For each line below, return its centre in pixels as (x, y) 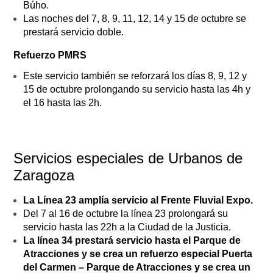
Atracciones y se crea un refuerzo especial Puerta (138, 253)
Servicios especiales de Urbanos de (128, 158)
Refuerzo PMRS (50, 55)
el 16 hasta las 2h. (62, 102)
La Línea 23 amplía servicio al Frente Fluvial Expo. (138, 200)
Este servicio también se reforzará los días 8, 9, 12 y (135, 76)
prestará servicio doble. (73, 32)
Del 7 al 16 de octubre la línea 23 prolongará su (126, 213)
